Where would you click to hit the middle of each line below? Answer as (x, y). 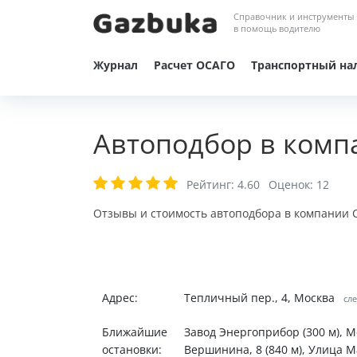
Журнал (116, 65)
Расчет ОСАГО (194, 65)
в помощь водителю (277, 28)
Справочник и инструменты (294, 16)
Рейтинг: (212, 184)
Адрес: (120, 298)
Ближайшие (134, 332)
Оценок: (291, 184)
